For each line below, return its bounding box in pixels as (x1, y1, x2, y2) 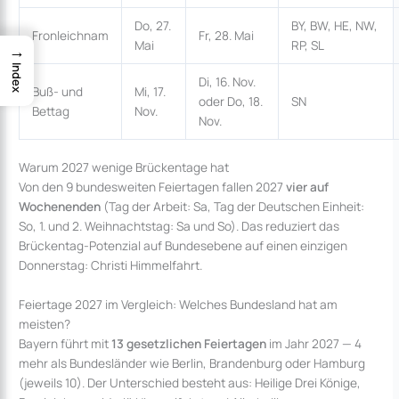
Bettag (31, 102, 69, 119)
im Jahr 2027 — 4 (266, 335, 362, 353)
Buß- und (31, 82, 83, 100)
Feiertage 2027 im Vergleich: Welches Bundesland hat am (19, 296, 338, 313)
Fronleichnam (31, 26, 109, 44)
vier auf (286, 178, 330, 196)
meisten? (19, 315, 71, 333)
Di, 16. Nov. (198, 72, 256, 90)
